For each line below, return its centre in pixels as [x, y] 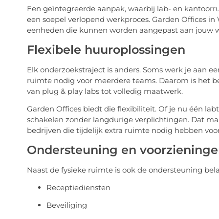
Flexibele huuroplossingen [106, 49]
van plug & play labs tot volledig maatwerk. [105, 91]
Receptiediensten [78, 187]
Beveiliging [66, 205]
